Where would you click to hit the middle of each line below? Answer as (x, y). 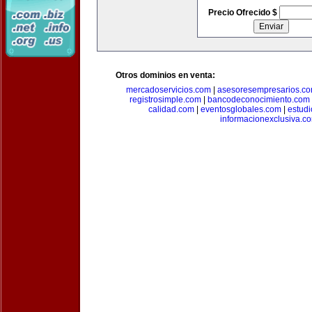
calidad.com (171, 109)
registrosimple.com (165, 100)
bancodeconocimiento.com (259, 100)
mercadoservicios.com (168, 90)
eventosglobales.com (241, 109)
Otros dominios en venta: (165, 75)
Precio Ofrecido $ (243, 13)
